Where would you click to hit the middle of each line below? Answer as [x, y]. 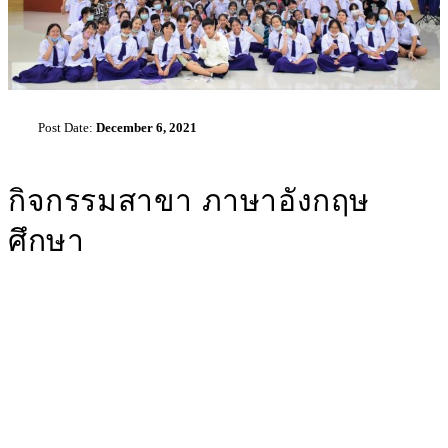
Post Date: [67, 128]
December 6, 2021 [146, 128]
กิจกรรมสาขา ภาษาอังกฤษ [189, 201]
